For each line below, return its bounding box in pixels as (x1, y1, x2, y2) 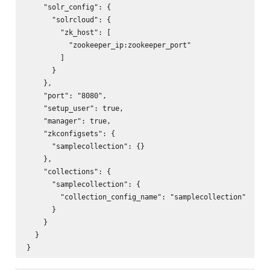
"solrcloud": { (26, 15, 111, 25)
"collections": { (26, 167, 111, 177)
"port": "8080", (26, 91, 107, 101)
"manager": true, (26, 116, 111, 126)
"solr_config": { (26, 2, 111, 12)
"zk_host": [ (26, 28, 111, 37)
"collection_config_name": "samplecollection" (26, 192, 246, 202)
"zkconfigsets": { (26, 129, 115, 139)
